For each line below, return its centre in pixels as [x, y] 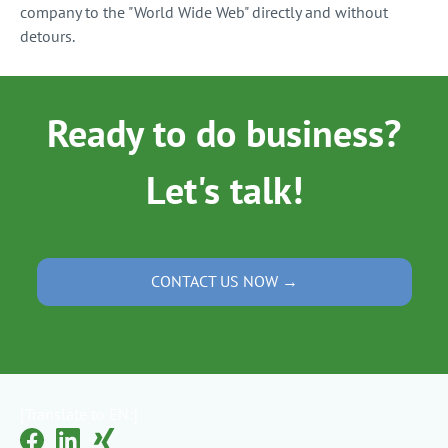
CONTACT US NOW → [224, 281]
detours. [47, 36]
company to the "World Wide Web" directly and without [204, 12]
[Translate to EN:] [79, 414]
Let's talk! [224, 189]
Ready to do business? [224, 132]
